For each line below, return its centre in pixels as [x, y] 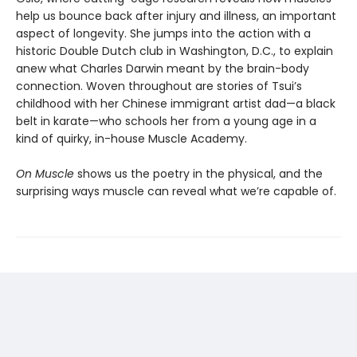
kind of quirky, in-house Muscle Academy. [133, 138]
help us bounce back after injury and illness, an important [176, 16]
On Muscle [47, 173]
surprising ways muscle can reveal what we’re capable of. [176, 191]
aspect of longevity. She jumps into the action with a [163, 33]
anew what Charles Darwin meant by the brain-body [163, 68]
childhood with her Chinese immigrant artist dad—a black [176, 103]
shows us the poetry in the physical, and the [200, 173]
